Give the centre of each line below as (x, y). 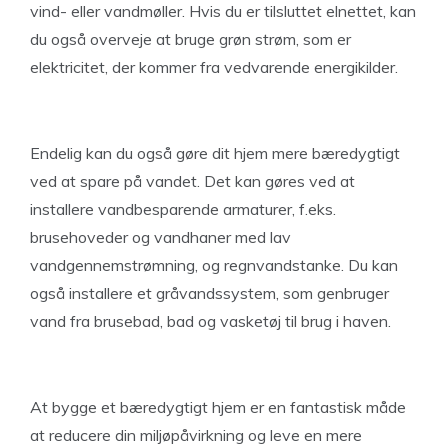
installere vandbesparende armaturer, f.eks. (183, 209)
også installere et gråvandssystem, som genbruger (209, 293)
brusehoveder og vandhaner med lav (160, 237)
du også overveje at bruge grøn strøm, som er (190, 39)
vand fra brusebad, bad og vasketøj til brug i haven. (210, 321)
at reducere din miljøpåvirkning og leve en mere (196, 435)
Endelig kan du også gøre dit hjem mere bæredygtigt (215, 153)
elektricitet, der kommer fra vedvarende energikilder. (214, 67)
